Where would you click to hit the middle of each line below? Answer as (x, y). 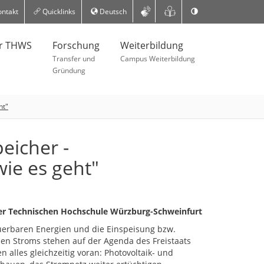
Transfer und (74, 59)
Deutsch (112, 11)
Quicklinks (58, 11)
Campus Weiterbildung (158, 59)
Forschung (76, 45)
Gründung (69, 70)
